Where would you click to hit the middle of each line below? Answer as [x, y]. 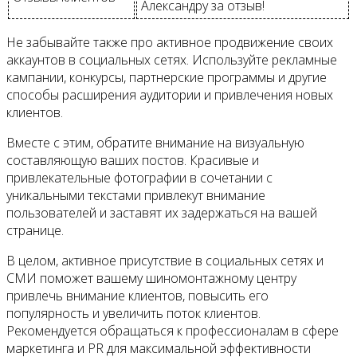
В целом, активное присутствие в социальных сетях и [165, 260]
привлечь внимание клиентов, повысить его [137, 295]
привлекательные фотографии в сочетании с [139, 177]
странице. [35, 230]
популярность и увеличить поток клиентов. [133, 313]
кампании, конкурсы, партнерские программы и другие [167, 77]
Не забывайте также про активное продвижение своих [170, 42]
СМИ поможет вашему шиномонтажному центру [151, 278]
